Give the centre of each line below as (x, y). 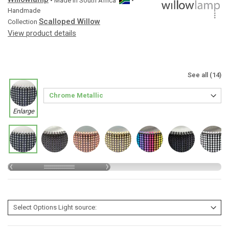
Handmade (24, 10)
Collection (22, 22)
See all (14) (204, 75)
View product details (42, 33)
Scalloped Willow (70, 21)
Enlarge (24, 111)
